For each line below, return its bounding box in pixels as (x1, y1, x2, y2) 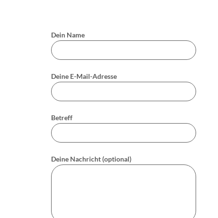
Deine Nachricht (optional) (51, 154, 131, 163)
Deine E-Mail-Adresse (51, 72, 117, 81)
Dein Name (51, 31, 85, 39)
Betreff (51, 113, 73, 122)
